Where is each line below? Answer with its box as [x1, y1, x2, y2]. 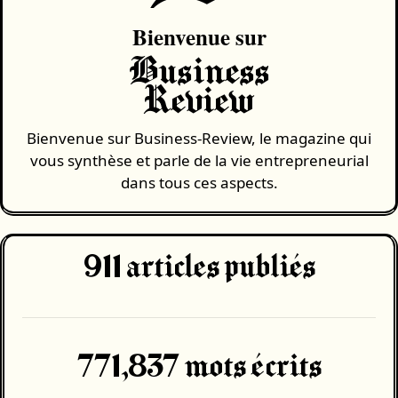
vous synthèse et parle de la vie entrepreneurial [29, 149, 369, 171]
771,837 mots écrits [76, 351, 322, 383]
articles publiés [121, 251, 315, 283]
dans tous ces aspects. [120, 171, 278, 193]
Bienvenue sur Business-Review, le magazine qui [27, 127, 371, 148]
